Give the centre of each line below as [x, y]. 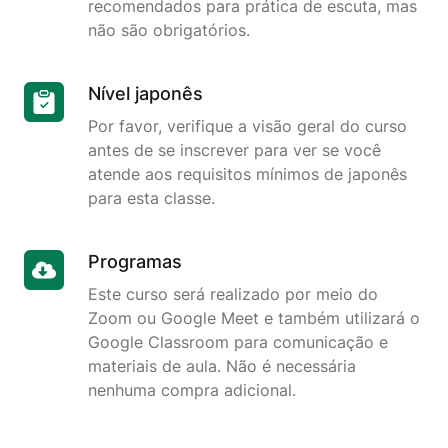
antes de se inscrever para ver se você [234, 150]
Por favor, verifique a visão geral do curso [247, 126]
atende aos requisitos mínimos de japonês [247, 174]
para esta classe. [151, 198]
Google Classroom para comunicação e [238, 342]
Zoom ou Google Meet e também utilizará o [254, 318]
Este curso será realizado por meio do [233, 294]
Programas [135, 262]
